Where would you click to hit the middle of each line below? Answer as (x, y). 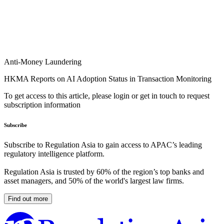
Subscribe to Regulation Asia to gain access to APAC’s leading (103, 145)
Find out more (28, 199)
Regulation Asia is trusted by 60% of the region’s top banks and (104, 172)
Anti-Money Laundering (43, 62)
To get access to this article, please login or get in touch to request (107, 96)
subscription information (42, 105)
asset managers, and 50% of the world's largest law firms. (94, 181)
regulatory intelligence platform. (54, 154)
